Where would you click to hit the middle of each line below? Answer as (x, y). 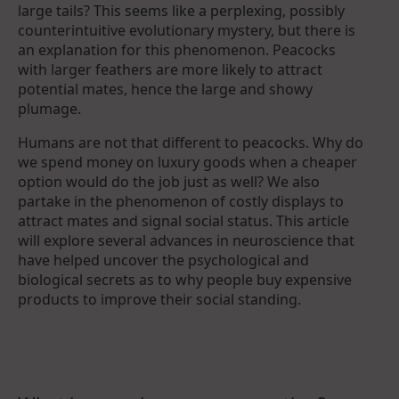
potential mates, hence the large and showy (165, 89)
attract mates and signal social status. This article (183, 220)
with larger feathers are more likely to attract (170, 69)
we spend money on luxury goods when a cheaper (187, 162)
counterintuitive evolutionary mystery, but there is (187, 30)
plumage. (49, 108)
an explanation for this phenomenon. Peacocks (177, 49)
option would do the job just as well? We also (169, 181)
